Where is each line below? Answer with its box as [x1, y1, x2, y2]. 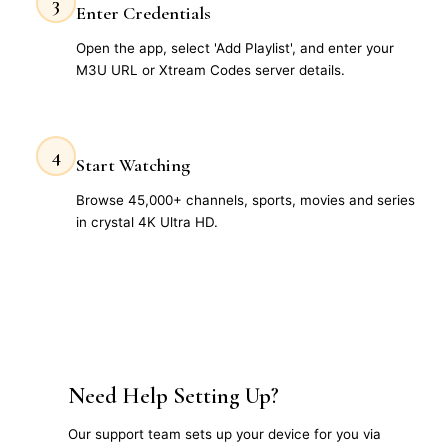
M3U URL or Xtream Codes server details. [76, 62, 345, 79]
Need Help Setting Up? [68, 382, 279, 410]
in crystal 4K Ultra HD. [76, 214, 218, 231]
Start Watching [76, 153, 190, 176]
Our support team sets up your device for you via [68, 425, 381, 442]
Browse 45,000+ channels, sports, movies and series [76, 192, 415, 209]
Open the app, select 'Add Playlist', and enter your [76, 40, 394, 57]
